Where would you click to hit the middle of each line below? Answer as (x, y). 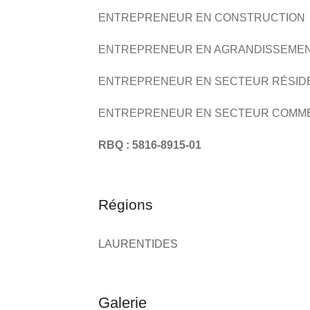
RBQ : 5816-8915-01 (150, 145)
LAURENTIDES (138, 244)
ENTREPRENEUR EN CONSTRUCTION (202, 18)
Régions (126, 204)
